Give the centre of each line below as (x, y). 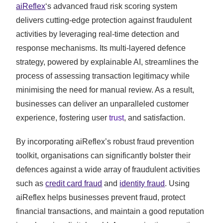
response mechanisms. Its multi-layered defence (101, 48)
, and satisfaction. (155, 118)
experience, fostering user (63, 118)
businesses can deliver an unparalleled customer (103, 104)
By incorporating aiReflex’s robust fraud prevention (105, 142)
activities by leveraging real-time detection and (98, 34)
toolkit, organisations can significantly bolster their (104, 156)
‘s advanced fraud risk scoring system (111, 6)
